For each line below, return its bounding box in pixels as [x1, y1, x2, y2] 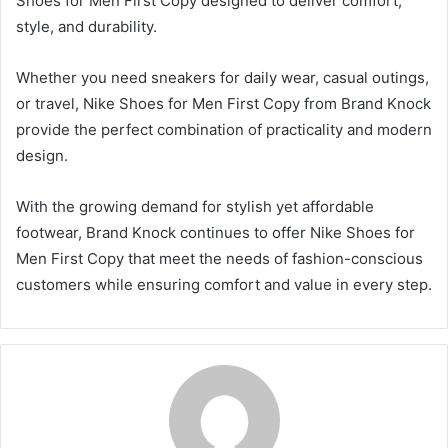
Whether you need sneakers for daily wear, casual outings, [16, 68, 429, 88]
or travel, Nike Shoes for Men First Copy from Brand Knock [16, 94, 431, 114]
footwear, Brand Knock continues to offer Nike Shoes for [16, 223, 415, 243]
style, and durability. [16, 17, 157, 37]
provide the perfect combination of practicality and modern [16, 120, 432, 140]
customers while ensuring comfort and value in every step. [16, 275, 432, 295]
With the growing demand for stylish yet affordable [16, 197, 374, 217]
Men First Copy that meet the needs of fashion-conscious [16, 249, 423, 269]
